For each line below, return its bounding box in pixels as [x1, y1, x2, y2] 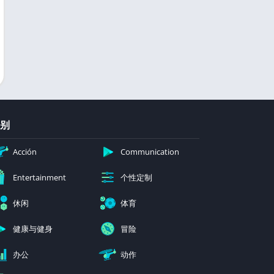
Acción [13, 146, 37, 158]
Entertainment [13, 172, 66, 183]
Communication [120, 146, 179, 158]
